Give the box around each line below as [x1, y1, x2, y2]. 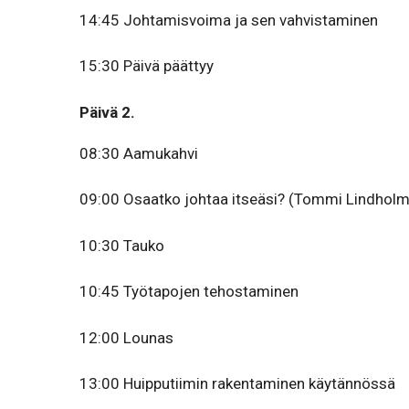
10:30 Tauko [79, 236, 164, 255]
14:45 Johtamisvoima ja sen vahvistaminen [79, 10, 378, 29]
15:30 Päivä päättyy [79, 57, 214, 75]
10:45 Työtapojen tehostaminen [79, 282, 299, 300]
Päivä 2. [79, 102, 135, 121]
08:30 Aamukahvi [79, 143, 198, 163]
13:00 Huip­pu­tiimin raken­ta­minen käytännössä [79, 374, 395, 393]
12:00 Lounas [79, 328, 173, 347]
